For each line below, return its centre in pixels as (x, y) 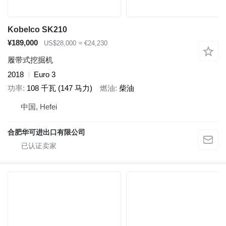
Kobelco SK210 (37, 29)
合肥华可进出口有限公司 (46, 132)
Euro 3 (45, 75)
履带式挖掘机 (30, 60)
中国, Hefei (39, 107)
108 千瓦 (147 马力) (60, 88)
